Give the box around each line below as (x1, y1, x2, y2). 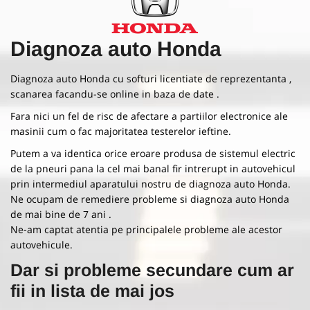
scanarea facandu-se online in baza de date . (10, 86, 219, 100)
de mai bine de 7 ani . (10, 207, 111, 221)
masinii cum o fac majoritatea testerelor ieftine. (10, 124, 231, 138)
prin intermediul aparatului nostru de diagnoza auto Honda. (10, 176, 291, 190)
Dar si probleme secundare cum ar (10, 259, 294, 280)
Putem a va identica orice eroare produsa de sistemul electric (10, 146, 295, 160)
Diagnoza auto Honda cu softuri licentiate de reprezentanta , (10, 71, 291, 85)
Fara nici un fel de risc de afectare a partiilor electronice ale (10, 109, 288, 122)
